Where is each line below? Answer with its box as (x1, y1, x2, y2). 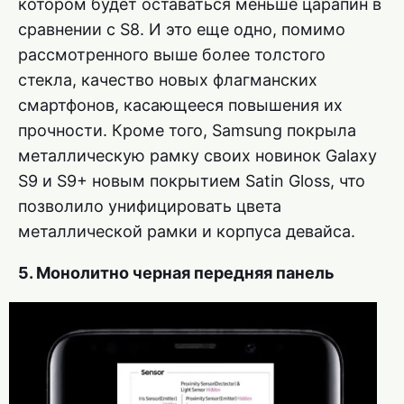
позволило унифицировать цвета (18, 197, 281, 216)
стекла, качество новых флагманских (18, 70, 317, 90)
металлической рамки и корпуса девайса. (18, 222, 355, 242)
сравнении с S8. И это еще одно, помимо (18, 20, 345, 40)
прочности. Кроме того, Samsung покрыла (18, 121, 356, 141)
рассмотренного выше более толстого (18, 45, 326, 65)
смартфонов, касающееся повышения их (18, 96, 343, 115)
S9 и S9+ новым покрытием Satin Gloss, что (18, 171, 365, 191)
